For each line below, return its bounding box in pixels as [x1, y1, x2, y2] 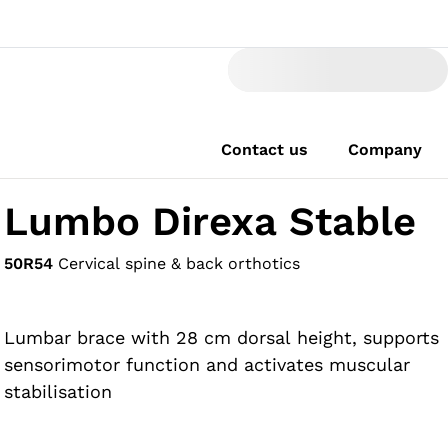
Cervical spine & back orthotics [58, 254, 301, 273]
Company [348, 140, 422, 159]
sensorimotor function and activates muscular [4, 354, 411, 375]
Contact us [221, 140, 308, 159]
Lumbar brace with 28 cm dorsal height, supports [4, 327, 440, 348]
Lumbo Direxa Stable [4, 198, 417, 245]
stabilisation [4, 381, 113, 402]
